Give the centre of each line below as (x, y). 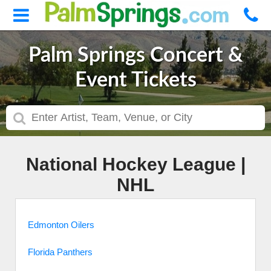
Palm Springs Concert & (135, 56)
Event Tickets (135, 80)
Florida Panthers (60, 252)
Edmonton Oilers (61, 225)
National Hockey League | (135, 164)
